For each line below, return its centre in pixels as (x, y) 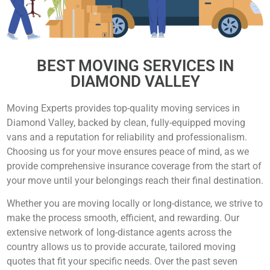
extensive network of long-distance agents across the (119, 233)
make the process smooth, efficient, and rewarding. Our (123, 218)
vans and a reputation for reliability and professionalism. (127, 137)
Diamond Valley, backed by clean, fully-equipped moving (126, 122)
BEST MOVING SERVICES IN (135, 65)
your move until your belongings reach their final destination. (135, 180)
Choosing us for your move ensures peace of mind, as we (128, 151)
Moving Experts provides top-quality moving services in (123, 108)
